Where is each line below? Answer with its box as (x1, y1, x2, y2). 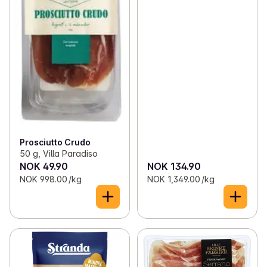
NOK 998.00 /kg (20, 174, 82, 185)
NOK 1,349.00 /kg (147, 174, 215, 185)
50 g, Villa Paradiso (20, 148, 98, 159)
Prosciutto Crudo (20, 137, 91, 148)
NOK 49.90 (20, 160, 68, 173)
